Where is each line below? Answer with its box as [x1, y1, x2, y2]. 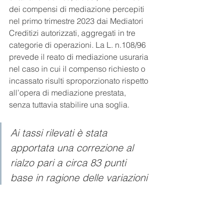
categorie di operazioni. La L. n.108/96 [9, 40, 148, 50]
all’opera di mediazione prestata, [9, 88, 128, 98]
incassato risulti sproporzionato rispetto [9, 76, 150, 86]
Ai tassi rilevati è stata [10, 126, 110, 139]
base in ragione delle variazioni [10, 171, 150, 184]
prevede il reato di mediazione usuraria [9, 52, 150, 62]
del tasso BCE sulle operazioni [10, 186, 148, 199]
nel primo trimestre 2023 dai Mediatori [9, 16, 145, 26]
